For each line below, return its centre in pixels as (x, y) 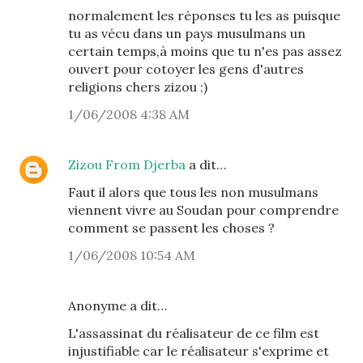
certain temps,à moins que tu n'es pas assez (205, 51)
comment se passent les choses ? (171, 228)
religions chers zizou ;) (138, 87)
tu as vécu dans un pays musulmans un (187, 33)
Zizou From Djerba (127, 164)
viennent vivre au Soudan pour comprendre (203, 210)
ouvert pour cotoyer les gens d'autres (186, 69)
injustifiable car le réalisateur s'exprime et (199, 351)
